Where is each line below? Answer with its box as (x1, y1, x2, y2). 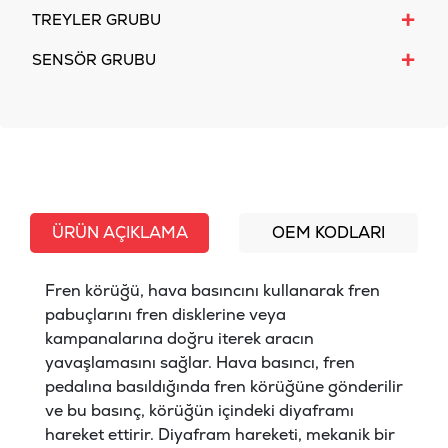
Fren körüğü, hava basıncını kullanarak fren (45, 280, 380, 302)
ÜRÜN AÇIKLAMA (51, 222, 188, 244)
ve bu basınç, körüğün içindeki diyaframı (45, 400, 354, 422)
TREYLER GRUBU (32, 10, 161, 30)
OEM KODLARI (272, 222, 385, 244)
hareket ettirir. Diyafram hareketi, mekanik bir (45, 424, 395, 446)
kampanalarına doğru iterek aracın (45, 328, 314, 350)
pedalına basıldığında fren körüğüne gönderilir (45, 376, 403, 398)
